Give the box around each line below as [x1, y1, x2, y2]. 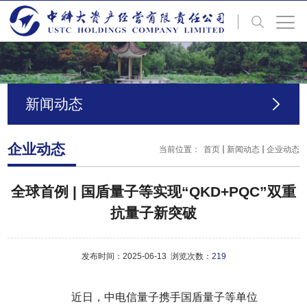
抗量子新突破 [110, 204, 197, 221]
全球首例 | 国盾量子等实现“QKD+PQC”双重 [11, 183, 296, 199]
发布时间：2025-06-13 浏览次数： [81, 251, 212, 262]
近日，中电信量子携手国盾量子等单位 [71, 291, 258, 304]
